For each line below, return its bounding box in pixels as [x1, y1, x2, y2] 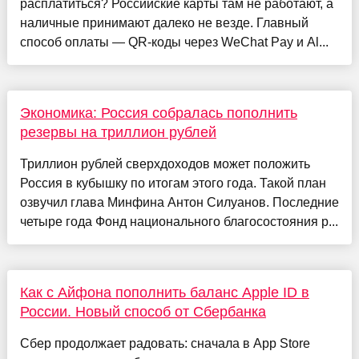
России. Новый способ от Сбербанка [19, 304, 266, 321]
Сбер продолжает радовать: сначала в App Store [19, 337, 310, 351]
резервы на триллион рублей [19, 124, 216, 141]
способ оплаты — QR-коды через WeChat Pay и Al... [19, 35, 329, 50]
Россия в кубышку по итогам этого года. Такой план [19, 176, 326, 191]
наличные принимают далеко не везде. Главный [19, 16, 309, 30]
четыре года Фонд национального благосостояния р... [19, 215, 338, 229]
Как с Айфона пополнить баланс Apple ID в [19, 284, 309, 301]
